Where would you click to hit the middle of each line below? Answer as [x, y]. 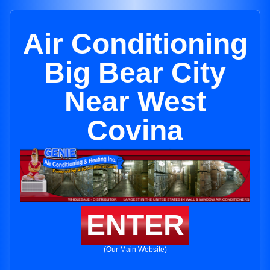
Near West [135, 102]
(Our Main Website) [135, 250]
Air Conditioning [135, 44]
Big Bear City [135, 73]
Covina [135, 130]
